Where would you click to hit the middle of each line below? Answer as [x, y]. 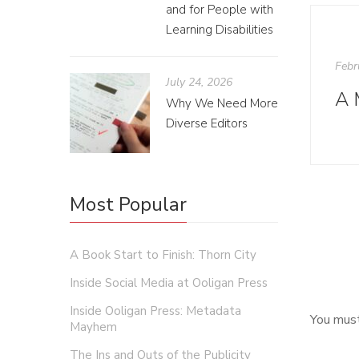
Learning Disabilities [220, 30]
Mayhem [93, 327]
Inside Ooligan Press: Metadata [155, 311]
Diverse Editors [207, 123]
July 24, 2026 [199, 82]
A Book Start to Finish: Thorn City [163, 255]
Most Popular [128, 204]
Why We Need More [222, 103]
